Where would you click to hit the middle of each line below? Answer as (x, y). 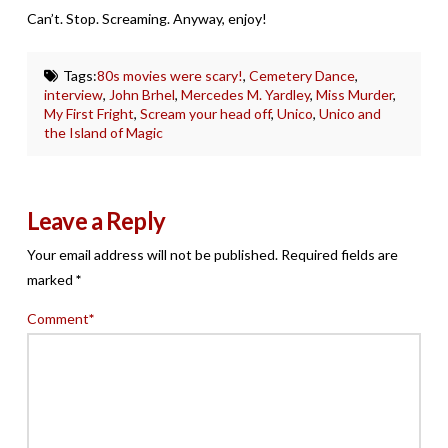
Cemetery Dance (301, 75)
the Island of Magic (104, 132)
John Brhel (142, 94)
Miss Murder (355, 94)
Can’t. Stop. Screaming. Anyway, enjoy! (146, 18)
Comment (59, 319)
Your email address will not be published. (152, 255)
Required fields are (339, 255)
